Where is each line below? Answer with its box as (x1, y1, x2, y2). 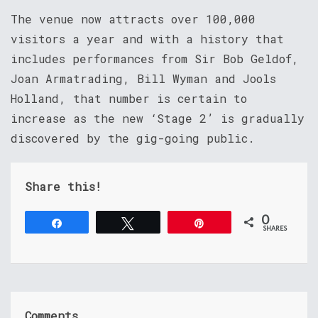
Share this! (25, 179, 102, 194)
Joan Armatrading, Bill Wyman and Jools (11, 71, 276, 86)
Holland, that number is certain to (11, 91, 247, 106)
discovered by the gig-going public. (11, 131, 255, 146)
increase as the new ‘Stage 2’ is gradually (11, 111, 305, 126)
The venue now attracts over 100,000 (11, 11, 256, 26)
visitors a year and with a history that (11, 31, 284, 46)
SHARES (263, 224, 287, 232)
